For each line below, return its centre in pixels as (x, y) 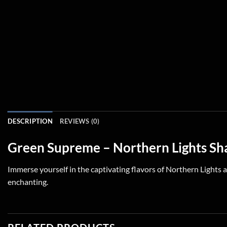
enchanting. (28, 181)
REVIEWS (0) (80, 121)
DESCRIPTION (30, 121)
